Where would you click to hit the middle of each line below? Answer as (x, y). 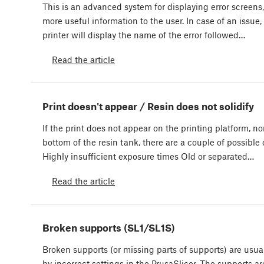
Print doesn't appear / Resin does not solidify (148, 106)
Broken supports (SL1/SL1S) (109, 228)
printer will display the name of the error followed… (144, 35)
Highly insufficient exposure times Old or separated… (148, 156)
